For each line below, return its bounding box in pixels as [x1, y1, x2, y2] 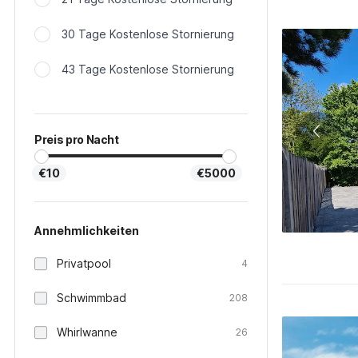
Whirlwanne [57, 325, 117, 339]
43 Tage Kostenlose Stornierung [62, 62, 234, 76]
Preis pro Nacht [34, 133, 119, 146]
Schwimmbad [57, 291, 126, 304]
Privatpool [57, 257, 111, 270]
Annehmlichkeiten [34, 224, 139, 237]
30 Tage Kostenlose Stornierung [62, 27, 234, 41]
